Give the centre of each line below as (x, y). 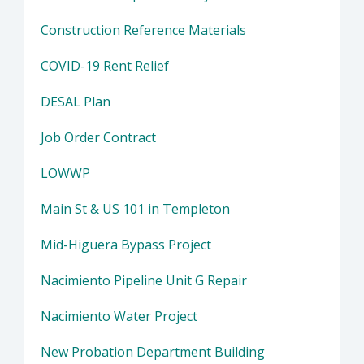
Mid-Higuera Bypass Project (126, 244)
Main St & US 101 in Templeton (135, 208)
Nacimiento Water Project (119, 316)
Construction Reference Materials (143, 30)
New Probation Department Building (153, 351)
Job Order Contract (98, 137)
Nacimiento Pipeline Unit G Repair (144, 280)
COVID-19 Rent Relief (105, 65)
